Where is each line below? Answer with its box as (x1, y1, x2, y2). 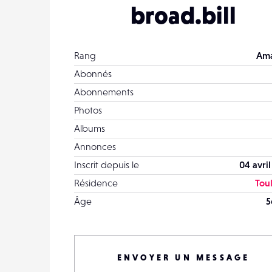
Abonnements (74, 86, 134, 97)
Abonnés (74, 68, 112, 79)
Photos (74, 104, 102, 115)
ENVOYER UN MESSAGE (117, 253, 250, 262)
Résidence (74, 177, 118, 188)
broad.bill (131, 1, 236, 29)
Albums (74, 123, 105, 134)
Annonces (74, 141, 116, 152)
